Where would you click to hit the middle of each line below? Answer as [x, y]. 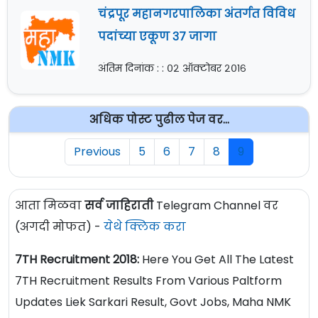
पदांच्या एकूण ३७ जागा [157, 37]
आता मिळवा [50, 206]
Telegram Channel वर [216, 206]
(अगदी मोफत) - [59, 227]
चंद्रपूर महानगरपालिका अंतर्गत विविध [196, 14]
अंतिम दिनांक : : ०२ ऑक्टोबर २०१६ [172, 68]
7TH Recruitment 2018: [77, 260]
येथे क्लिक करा [145, 227]
